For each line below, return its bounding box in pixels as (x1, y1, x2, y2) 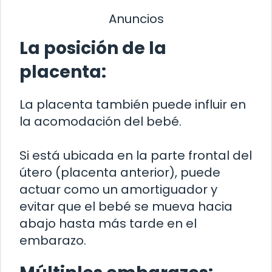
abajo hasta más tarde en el (19, 215, 197, 233)
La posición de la (19, 36, 166, 61)
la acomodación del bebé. (19, 113, 182, 131)
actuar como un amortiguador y (19, 181, 217, 199)
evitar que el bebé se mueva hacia (19, 198, 233, 216)
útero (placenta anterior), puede (19, 164, 220, 182)
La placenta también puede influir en (19, 96, 246, 114)
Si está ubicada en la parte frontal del (19, 147, 252, 165)
